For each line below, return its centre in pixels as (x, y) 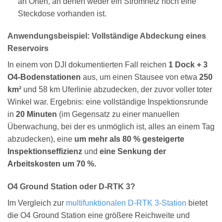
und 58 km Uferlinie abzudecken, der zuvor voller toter (117, 90)
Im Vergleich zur (37, 203)
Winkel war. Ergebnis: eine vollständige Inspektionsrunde (108, 102)
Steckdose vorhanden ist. (62, 13)
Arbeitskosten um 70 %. (52, 164)
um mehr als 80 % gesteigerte (129, 139)
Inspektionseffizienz (45, 152)
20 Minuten (36, 114)
